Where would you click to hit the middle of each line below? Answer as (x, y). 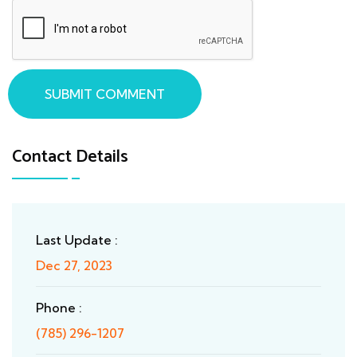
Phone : (59, 308)
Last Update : (77, 240)
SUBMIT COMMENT (105, 94)
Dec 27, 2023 (74, 266)
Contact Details (70, 157)
